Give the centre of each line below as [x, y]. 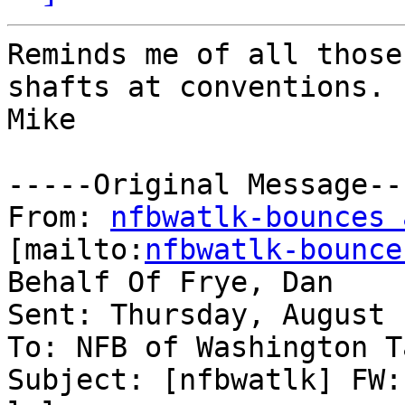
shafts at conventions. [205, 87]
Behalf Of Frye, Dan [170, 283]
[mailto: [76, 250]
